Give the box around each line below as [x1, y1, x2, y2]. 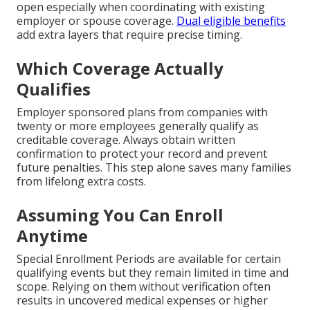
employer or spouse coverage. [17, 13, 176, 29]
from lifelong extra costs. [17, 174, 146, 190]
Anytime [17, 224, 88, 248]
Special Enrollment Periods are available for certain [17, 251, 281, 267]
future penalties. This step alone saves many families [17, 160, 291, 176]
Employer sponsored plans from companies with [17, 104, 268, 120]
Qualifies [17, 77, 91, 101]
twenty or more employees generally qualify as [17, 118, 259, 134]
